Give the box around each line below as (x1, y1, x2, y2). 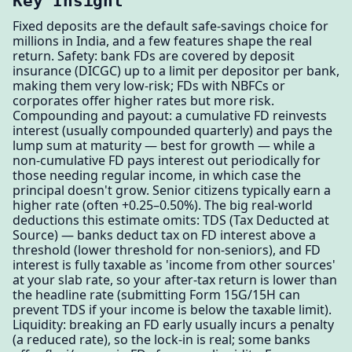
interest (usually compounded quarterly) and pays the (13, 121, 332, 139)
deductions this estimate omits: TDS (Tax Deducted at (13, 211, 329, 229)
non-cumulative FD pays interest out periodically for (13, 151, 321, 169)
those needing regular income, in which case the (13, 166, 301, 184)
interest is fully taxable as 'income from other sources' (13, 255, 335, 273)
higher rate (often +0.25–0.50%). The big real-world (13, 196, 313, 214)
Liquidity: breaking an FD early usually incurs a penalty (13, 315, 334, 333)
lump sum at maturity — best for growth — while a (13, 136, 315, 154)
